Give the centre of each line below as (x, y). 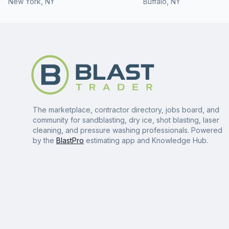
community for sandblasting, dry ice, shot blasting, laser (126, 120)
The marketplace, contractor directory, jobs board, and (126, 110)
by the (44, 140)
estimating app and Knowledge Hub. (146, 140)
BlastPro (70, 140)
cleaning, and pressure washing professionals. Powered (128, 130)
